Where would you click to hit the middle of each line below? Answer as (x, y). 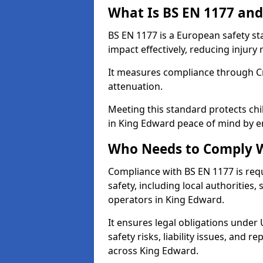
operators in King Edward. (166, 200)
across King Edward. (153, 251)
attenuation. (135, 86)
